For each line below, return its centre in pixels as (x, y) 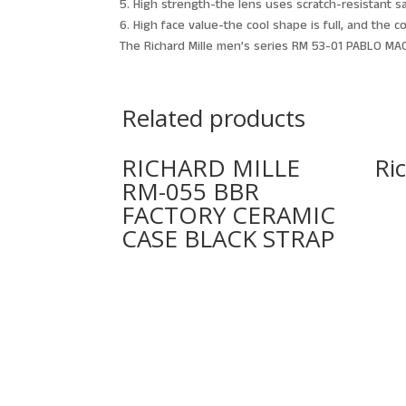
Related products (214, 117)
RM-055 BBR (191, 191)
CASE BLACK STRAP (228, 238)
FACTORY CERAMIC (229, 214)
